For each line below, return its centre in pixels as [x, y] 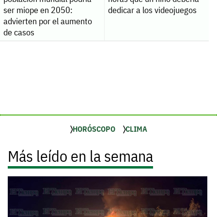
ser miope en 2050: [38, 10]
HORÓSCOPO [94, 129]
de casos [19, 32]
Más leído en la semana [80, 156]
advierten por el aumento [47, 21]
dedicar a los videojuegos [152, 10]
